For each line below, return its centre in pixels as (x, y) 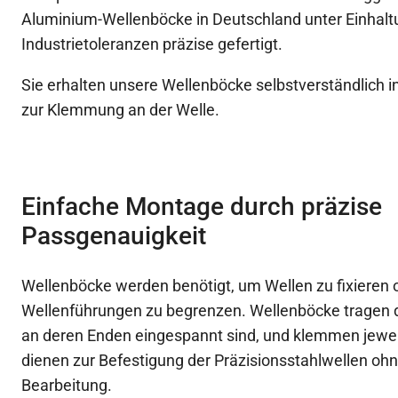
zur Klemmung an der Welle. (120, 110)
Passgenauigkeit (113, 236)
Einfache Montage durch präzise (201, 207)
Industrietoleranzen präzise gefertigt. (151, 44)
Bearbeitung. (66, 386)
